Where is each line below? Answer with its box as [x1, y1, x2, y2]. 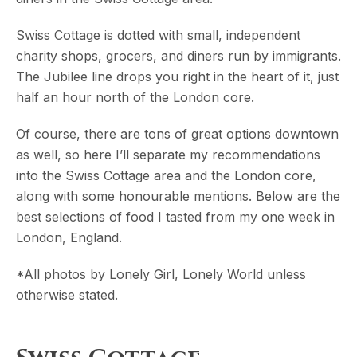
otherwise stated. [16, 287, 118, 304]
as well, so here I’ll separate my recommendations [16, 147, 320, 163]
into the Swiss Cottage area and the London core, [16, 167, 316, 184]
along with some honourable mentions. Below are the [16, 188, 340, 205]
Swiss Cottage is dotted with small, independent [16, 27, 300, 44]
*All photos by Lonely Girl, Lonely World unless [16, 266, 306, 283]
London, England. [16, 229, 122, 246]
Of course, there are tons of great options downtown [16, 126, 339, 143]
